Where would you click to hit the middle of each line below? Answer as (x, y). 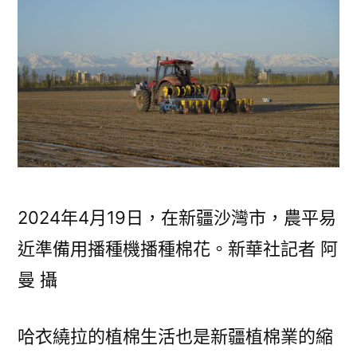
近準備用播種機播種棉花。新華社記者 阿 (178, 249)
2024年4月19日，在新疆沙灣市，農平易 (177, 218)
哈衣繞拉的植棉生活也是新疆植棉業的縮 (175, 336)
